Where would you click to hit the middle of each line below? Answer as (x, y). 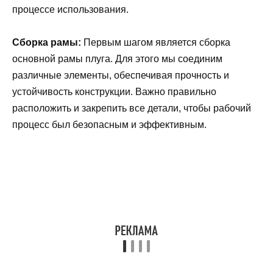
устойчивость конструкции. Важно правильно (114, 92)
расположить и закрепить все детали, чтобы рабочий (132, 108)
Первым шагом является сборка (156, 43)
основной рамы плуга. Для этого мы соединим (117, 59)
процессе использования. (70, 10)
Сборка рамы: (47, 43)
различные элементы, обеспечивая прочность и (121, 76)
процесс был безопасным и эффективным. (109, 125)
